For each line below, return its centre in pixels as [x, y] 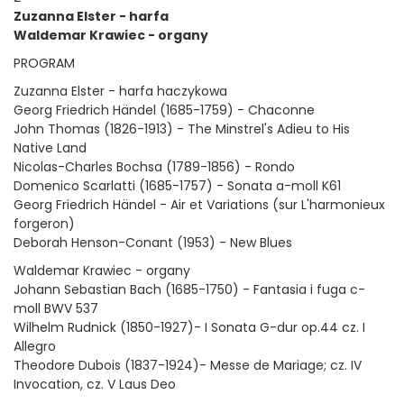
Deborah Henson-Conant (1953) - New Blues [155, 243]
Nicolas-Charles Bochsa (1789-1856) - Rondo [154, 167]
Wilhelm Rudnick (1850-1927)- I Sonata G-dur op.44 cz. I [189, 327]
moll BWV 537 [56, 308]
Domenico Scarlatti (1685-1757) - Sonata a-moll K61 [177, 186]
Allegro [35, 346]
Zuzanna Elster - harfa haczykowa [120, 91]
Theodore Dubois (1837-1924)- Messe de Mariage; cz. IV [188, 365]
